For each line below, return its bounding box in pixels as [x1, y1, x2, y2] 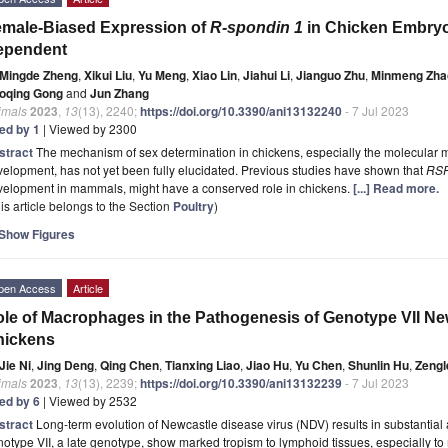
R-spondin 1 [210, 18, 303, 36]
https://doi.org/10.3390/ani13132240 [140, 101, 342, 120]
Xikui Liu [84, 65, 132, 84]
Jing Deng [37, 355, 94, 374]
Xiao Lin [192, 65, 237, 84]
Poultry [173, 196, 214, 215]
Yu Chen [295, 355, 342, 374]
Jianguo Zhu [296, 65, 365, 84]
